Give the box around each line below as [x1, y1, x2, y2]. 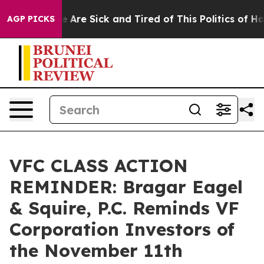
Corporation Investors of [9, 218, 235, 240]
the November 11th [9, 239, 183, 262]
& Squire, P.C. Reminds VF [9, 197, 239, 219]
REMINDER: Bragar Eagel [9, 176, 243, 198]
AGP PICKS [7, 14, 55, 24]
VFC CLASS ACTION [9, 154, 188, 177]
